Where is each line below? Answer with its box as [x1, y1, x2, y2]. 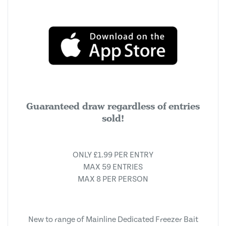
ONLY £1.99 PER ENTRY [73, 150, 153, 159]
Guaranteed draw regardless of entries [26, 100, 200, 112]
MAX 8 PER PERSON [78, 175, 148, 184]
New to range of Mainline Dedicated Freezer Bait [28, 215, 198, 224]
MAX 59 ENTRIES [83, 162, 143, 172]
